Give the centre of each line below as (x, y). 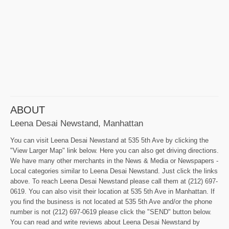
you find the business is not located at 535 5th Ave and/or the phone (111, 202)
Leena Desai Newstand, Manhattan (77, 123)
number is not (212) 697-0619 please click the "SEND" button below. (111, 212)
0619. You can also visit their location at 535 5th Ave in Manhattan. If (112, 192)
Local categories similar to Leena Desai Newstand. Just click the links (114, 171)
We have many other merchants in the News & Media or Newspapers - (114, 161)
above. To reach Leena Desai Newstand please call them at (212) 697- (114, 181)
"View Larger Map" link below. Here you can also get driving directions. (114, 151)
